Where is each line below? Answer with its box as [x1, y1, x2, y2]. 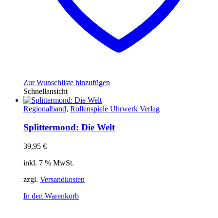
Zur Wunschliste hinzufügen [23, 78, 110, 87]
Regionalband [23, 104, 66, 113]
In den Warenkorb [23, 192, 79, 200]
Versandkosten [40, 175, 85, 184]
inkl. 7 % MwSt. [23, 159, 74, 167]
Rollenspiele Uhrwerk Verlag [70, 104, 160, 113]
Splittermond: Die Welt [23, 122, 115, 133]
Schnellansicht [23, 87, 68, 95]
